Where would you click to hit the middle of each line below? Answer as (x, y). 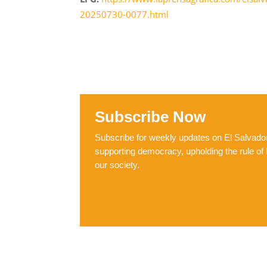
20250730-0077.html (125, 14)
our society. (117, 164)
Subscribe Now (150, 117)
